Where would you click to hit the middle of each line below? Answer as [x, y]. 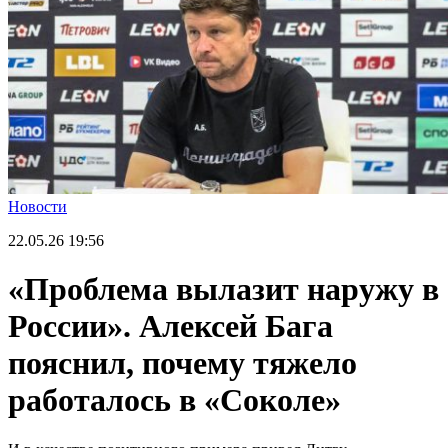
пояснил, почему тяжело [182, 363]
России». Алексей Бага [170, 326]
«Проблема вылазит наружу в [223, 289]
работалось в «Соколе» [174, 400]
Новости [37, 206]
